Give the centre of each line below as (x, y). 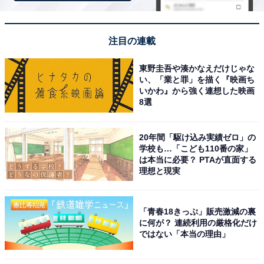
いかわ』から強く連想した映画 (197, 91)
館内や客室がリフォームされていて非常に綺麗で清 (131, 27)
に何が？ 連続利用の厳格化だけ (198, 223)
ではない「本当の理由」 (185, 234)
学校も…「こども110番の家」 (196, 148)
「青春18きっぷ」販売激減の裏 (198, 212)
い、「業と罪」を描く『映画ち (197, 80)
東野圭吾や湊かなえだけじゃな (197, 68)
